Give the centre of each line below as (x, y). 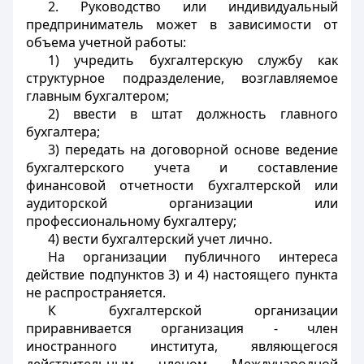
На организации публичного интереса (193, 257)
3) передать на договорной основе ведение (193, 149)
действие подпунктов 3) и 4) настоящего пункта (182, 275)
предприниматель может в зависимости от (182, 24)
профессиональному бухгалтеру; (131, 221)
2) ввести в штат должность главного (193, 114)
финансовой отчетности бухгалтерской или (182, 185)
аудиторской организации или (182, 203)
